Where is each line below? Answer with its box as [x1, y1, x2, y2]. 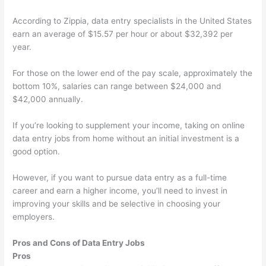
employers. [12, 211, 55, 221]
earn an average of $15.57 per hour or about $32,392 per [12, 29, 233, 39]
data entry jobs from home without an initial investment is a [12, 134, 240, 144]
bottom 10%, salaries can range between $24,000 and [12, 81, 221, 91]
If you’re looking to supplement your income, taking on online [12, 121, 245, 131]
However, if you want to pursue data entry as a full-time [12, 172, 227, 182]
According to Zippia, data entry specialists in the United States [12, 16, 252, 26]
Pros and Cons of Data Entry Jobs [12, 237, 145, 248]
